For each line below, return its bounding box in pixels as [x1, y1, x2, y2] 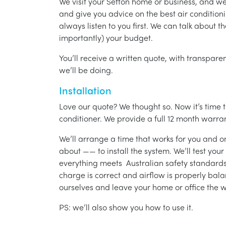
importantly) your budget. [59, 32, 153, 44]
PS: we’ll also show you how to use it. [59, 201, 193, 213]
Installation [59, 83, 111, 98]
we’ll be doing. [59, 64, 113, 76]
